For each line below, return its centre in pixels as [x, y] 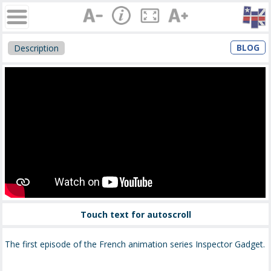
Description [37, 48]
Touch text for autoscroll [135, 214]
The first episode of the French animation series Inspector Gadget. [135, 244]
